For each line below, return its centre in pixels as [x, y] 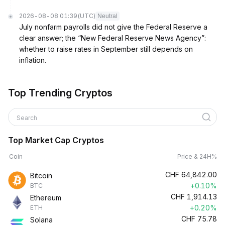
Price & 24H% [197, 156]
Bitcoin [41, 176]
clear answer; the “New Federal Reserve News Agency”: [113, 38]
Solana [41, 220]
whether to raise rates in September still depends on [106, 49]
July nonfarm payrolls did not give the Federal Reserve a [113, 27]
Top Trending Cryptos [60, 93]
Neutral [107, 16]
